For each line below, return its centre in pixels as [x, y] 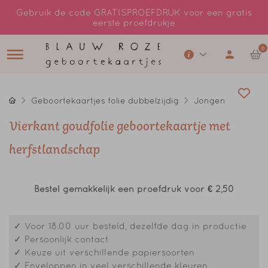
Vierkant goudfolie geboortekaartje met [120, 128]
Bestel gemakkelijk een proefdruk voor [121, 189]
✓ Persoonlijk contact [61, 239]
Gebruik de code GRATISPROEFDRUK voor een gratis [134, 12]
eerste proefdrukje [134, 22]
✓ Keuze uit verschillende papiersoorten [104, 252]
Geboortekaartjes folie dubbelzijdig [105, 100]
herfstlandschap [54, 152]
